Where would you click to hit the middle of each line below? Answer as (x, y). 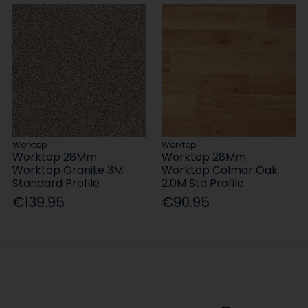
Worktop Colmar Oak (220, 170)
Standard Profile (56, 184)
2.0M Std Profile (203, 184)
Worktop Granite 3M (68, 170)
